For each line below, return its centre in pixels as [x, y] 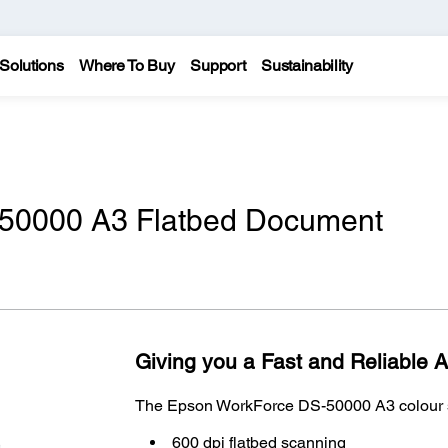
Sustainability [307, 65]
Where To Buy [127, 65]
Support [218, 65]
